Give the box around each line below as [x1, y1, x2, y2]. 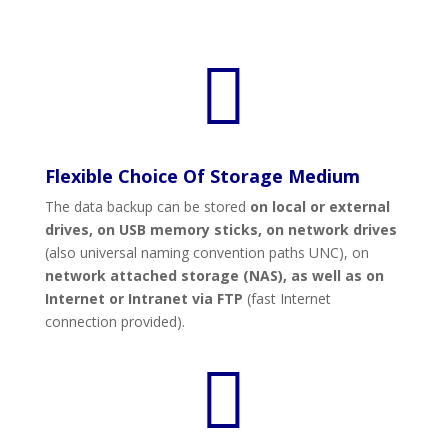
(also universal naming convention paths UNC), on [44, 243, 369, 262]
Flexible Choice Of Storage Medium [44, 164, 360, 188]
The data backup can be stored [44, 197, 250, 216]
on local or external [249, 197, 390, 216]
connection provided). [44, 312, 185, 331]
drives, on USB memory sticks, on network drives [44, 220, 397, 239]
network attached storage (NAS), [44, 266, 287, 285]
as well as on [286, 266, 384, 285]
